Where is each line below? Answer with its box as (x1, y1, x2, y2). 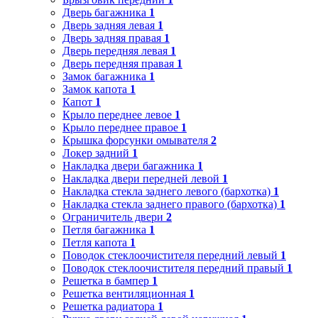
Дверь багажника (62, 6, 146, 18)
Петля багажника (62, 223, 146, 236)
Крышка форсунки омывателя (62, 133, 208, 146)
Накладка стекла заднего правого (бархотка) (62, 197, 277, 210)
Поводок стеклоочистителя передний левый (62, 248, 278, 261)
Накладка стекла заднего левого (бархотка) (62, 185, 270, 197)
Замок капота (62, 82, 127, 95)
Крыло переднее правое (62, 121, 178, 133)
